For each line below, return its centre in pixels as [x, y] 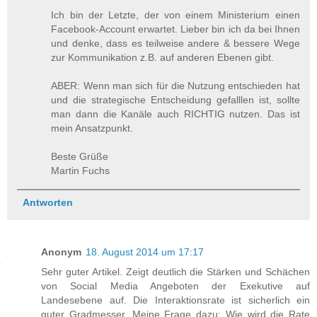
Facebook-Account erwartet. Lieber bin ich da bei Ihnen [175, 29]
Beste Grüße [80, 157]
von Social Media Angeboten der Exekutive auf [175, 286]
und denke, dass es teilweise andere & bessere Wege [175, 44]
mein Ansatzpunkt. [92, 128]
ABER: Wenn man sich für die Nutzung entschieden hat [175, 86]
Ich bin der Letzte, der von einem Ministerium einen [175, 15]
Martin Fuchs [81, 171]
